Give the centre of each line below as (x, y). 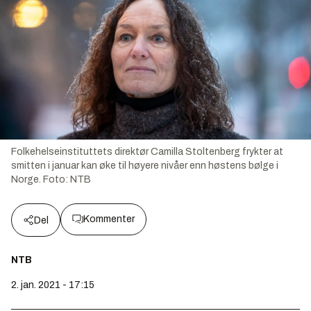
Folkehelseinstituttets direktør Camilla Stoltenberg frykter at (147, 151)
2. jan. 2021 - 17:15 (53, 285)
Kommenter (109, 219)
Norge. (26, 179)
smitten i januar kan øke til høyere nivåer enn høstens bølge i (145, 165)
